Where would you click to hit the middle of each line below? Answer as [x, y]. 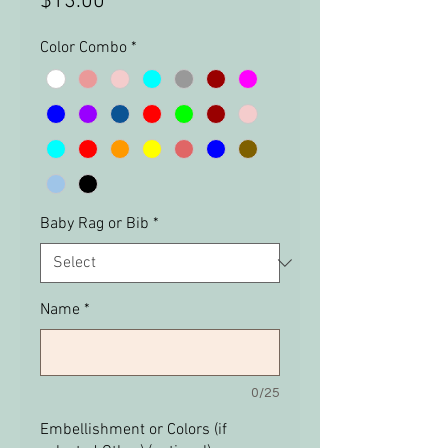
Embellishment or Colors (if [133, 430]
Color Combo [83, 48]
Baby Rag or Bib [94, 224]
